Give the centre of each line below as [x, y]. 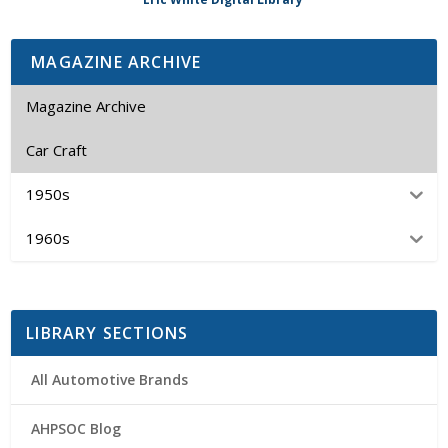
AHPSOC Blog [76, 428]
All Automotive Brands [110, 379]
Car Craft [57, 150]
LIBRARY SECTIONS [107, 332]
